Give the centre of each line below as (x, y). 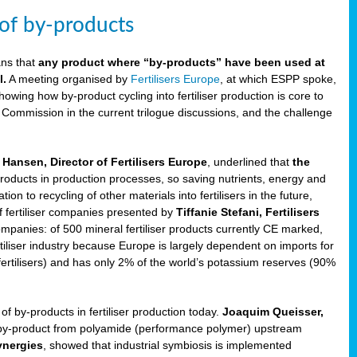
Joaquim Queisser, (273, 312)
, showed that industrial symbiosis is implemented (168, 345)
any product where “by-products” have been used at (182, 62)
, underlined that (250, 162)
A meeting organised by (69, 79)
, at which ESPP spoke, (279, 79)
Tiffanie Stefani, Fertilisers (248, 212)
